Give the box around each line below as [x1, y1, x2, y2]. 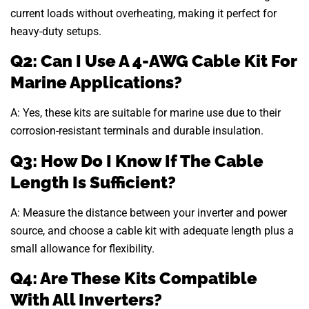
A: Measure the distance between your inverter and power [10, 206, 287, 219]
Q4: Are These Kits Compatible [10, 268, 257, 289]
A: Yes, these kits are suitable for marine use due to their [10, 106, 281, 120]
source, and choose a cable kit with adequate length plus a [10, 223, 294, 237]
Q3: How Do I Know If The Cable [10, 150, 263, 171]
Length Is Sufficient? [10, 172, 176, 192]
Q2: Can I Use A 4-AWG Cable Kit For [10, 51, 297, 72]
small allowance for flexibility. [10, 241, 154, 255]
